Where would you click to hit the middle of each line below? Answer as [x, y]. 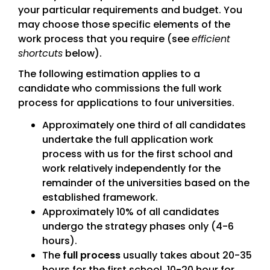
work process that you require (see [105, 39]
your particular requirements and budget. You [130, 10]
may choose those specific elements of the [124, 25]
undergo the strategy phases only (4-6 [138, 227]
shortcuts [40, 54]
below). [82, 54]
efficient [211, 39]
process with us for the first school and [137, 154]
